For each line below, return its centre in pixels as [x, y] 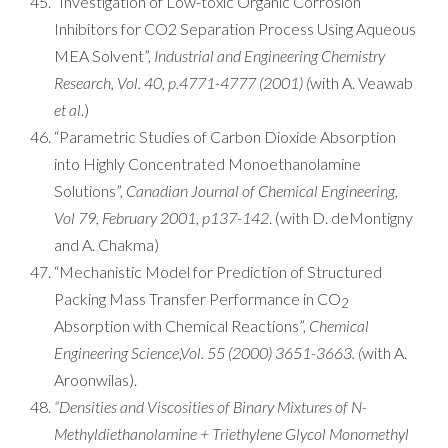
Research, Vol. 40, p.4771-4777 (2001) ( [182, 82]
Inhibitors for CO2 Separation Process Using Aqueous [235, 28]
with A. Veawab [361, 82]
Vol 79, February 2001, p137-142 [161, 217]
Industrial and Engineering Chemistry [269, 55]
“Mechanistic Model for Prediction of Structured [218, 271]
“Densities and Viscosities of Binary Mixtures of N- [210, 406]
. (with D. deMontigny [341, 217]
